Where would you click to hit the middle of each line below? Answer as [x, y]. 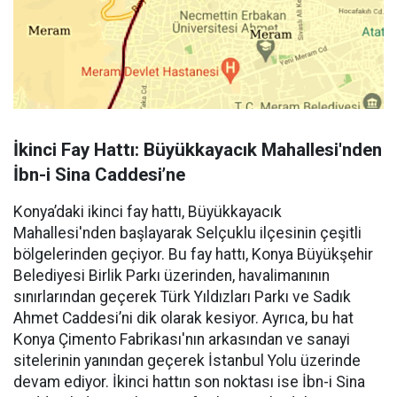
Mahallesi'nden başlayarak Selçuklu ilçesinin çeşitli [187, 233]
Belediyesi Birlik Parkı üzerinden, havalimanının [171, 275]
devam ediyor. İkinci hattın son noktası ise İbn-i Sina [189, 381]
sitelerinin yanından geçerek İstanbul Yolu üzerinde [187, 360]
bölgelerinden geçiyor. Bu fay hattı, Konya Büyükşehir [193, 254]
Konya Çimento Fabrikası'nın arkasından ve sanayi [182, 339]
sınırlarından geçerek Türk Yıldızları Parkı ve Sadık [182, 296]
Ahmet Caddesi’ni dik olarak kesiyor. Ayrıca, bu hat [183, 318]
